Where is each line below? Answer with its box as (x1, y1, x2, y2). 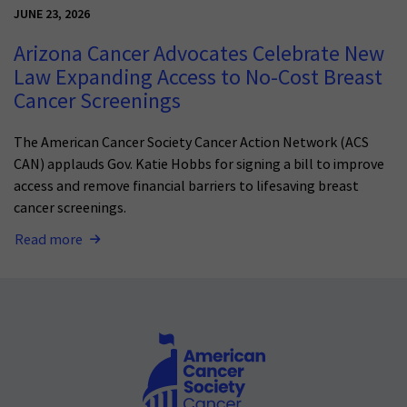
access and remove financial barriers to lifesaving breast (14, 177, 359, 196)
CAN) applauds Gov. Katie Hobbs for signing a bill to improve (14, 155, 384, 174)
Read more (15, 231, 83, 250)
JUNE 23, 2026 (14, 5, 90, 23)
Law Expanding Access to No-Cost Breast (14, 64, 382, 93)
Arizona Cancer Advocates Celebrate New (14, 40, 384, 69)
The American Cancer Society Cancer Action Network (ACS (14, 134, 369, 153)
